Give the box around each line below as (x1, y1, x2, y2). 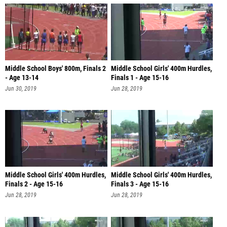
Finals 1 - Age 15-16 (110, 73, 169, 82)
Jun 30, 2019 (5, 85, 36, 92)
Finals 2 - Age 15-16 (5, 180, 63, 189)
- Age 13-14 (5, 73, 39, 82)
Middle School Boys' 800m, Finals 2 (5, 64, 106, 73)
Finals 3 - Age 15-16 (110, 180, 169, 189)
